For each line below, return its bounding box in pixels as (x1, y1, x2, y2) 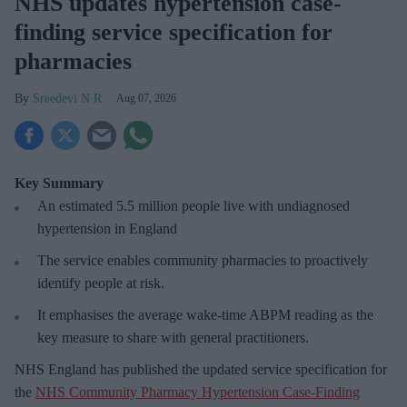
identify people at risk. (37, 275, 164, 292)
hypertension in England (37, 221, 177, 237)
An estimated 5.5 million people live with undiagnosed (37, 198, 350, 214)
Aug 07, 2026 (116, 92, 176, 105)
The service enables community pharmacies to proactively (37, 253, 368, 269)
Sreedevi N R (33, 92, 102, 106)
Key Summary (15, 175, 104, 192)
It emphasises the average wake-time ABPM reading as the (37, 307, 373, 323)
